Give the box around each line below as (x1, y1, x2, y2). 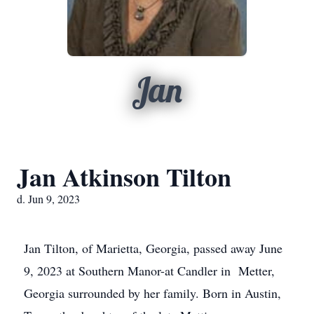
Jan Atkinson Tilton (17, 158, 231, 195)
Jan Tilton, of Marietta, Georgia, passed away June (24, 240, 282, 257)
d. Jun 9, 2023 (17, 191, 80, 206)
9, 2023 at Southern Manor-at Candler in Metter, (24, 262, 275, 279)
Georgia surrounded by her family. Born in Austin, (24, 285, 281, 301)
